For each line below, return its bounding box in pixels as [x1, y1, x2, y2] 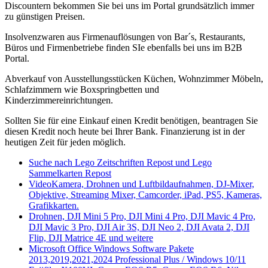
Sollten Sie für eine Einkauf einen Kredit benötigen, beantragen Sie [5, 115, 258, 126]
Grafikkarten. [29, 200, 79, 211]
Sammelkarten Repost [29, 168, 111, 179]
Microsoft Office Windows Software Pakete [29, 243, 194, 254]
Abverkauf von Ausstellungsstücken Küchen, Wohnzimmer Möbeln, [5, 74, 263, 84]
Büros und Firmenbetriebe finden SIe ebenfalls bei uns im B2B [5, 42, 242, 53]
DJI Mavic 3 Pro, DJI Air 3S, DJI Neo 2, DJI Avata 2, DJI [29, 222, 249, 233]
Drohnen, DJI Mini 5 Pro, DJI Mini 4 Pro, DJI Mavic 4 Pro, [29, 211, 255, 222]
